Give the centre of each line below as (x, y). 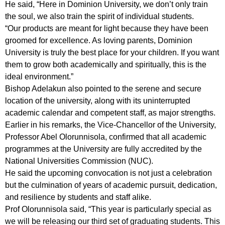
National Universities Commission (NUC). (79, 161)
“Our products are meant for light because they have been (107, 28)
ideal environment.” (39, 77)
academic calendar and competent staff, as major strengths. (110, 113)
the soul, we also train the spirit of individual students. (99, 16)
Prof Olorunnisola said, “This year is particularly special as (108, 209)
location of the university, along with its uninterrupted (98, 101)
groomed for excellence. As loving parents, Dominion (99, 40)
